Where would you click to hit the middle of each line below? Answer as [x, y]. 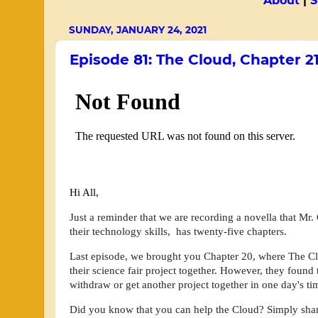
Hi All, [84, 193]
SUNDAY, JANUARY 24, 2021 [138, 29]
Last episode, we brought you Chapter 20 [161, 256]
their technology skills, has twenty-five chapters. [181, 232]
